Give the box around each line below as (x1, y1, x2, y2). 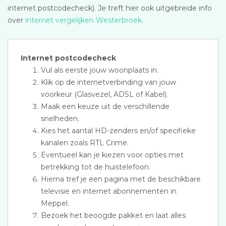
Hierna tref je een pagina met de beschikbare (41, 175, 201, 184)
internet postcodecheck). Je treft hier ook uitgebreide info (8, 4, 212, 13)
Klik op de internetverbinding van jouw (41, 78, 176, 87)
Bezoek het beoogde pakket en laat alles (41, 211, 186, 220)
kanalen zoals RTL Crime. (41, 138, 129, 147)
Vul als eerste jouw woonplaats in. (41, 66, 158, 75)
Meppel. (41, 199, 69, 208)
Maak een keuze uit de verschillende (41, 102, 169, 111)
